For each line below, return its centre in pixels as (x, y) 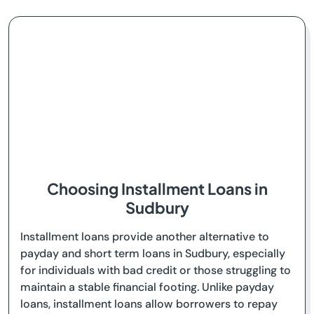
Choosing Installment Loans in (157, 189)
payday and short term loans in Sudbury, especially (153, 253)
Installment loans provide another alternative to (145, 237)
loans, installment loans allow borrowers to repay (149, 304)
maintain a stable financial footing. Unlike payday (147, 287)
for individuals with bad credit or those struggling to (156, 270)
